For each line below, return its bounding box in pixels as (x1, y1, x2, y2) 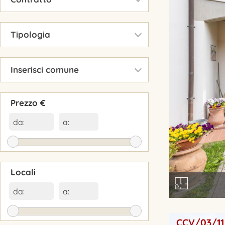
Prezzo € (11, 97, 46, 108)
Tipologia (11, 29, 50, 40)
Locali (11, 167, 36, 177)
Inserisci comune (11, 64, 79, 75)
